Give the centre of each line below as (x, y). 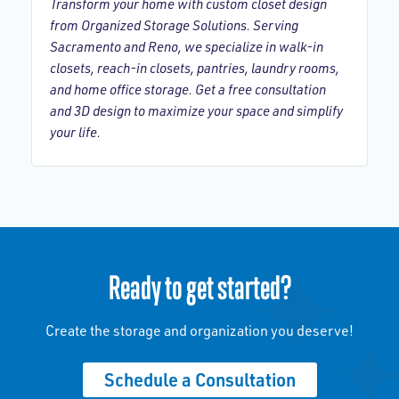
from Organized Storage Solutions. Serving (174, 25)
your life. (75, 132)
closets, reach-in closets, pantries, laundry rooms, (195, 68)
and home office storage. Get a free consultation (188, 90)
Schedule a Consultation (199, 379)
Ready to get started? (199, 287)
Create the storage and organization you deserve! (199, 330)
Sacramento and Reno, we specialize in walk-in (187, 47)
